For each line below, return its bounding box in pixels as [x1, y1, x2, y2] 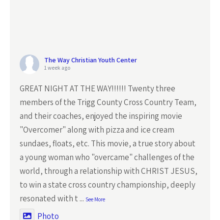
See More [85, 196, 105, 203]
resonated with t [20, 193, 78, 204]
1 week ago [44, 64, 70, 71]
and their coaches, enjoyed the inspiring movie [20, 110, 182, 121]
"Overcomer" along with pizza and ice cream [20, 124, 174, 135]
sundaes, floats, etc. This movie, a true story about [20, 138, 195, 149]
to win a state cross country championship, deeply [20, 179, 195, 190]
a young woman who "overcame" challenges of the [20, 152, 194, 163]
